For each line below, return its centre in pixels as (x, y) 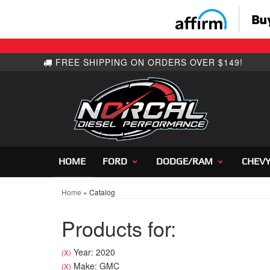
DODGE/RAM (184, 162)
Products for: (119, 228)
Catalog (102, 192)
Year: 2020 (93, 252)
